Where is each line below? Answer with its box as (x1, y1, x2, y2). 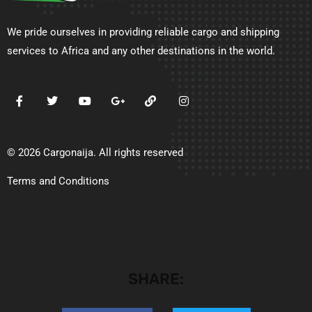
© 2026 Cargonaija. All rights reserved (7, 146, 183, 159)
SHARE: (128, 270, 184, 289)
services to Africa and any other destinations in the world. (7, 44, 275, 57)
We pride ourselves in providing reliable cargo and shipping (7, 25, 279, 38)
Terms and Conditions (7, 175, 109, 188)
